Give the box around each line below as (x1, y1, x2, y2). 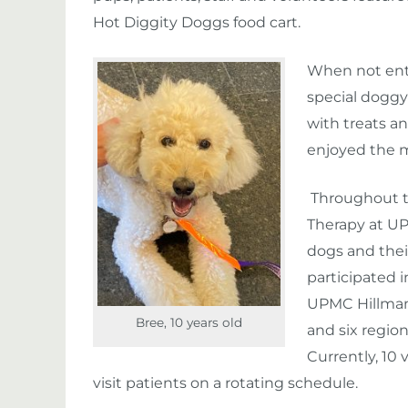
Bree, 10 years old (136, 315, 242, 330)
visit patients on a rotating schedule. (93, 374, 365, 392)
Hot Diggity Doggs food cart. (93, 14, 304, 31)
